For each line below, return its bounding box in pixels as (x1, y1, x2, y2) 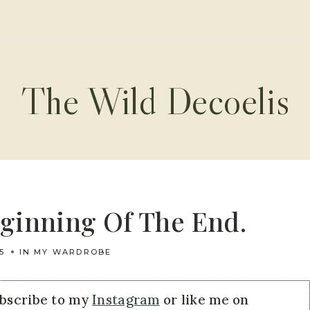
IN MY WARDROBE (19, 247, 112, 257)
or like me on (159, 291, 249, 309)
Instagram (92, 291, 160, 309)
